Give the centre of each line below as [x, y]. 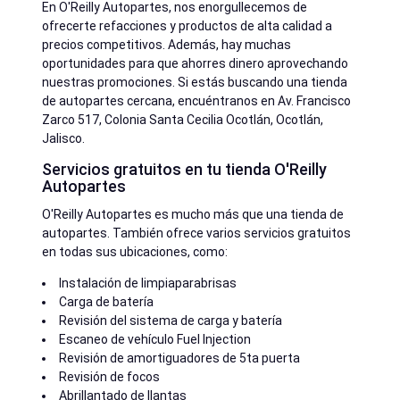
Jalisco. [63, 139]
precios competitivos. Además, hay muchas [167, 45]
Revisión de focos [109, 376]
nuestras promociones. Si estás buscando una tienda [195, 83]
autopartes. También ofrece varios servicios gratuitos [196, 233]
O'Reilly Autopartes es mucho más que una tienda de [193, 214]
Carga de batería [106, 301]
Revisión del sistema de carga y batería [171, 320]
